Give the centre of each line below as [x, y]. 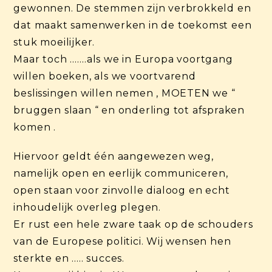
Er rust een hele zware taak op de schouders [133, 224]
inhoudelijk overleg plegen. [87, 207]
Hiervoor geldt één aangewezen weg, [114, 156]
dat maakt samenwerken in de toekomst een [133, 25]
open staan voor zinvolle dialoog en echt [122, 190]
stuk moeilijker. [54, 42]
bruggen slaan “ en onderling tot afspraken [129, 110]
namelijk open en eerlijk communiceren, [121, 173]
